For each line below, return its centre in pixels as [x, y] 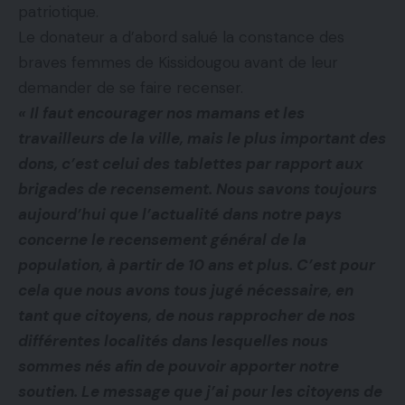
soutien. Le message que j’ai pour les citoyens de [200, 392]
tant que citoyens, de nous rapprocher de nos [187, 316]
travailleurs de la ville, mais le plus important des [202, 139]
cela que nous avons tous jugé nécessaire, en [186, 291]
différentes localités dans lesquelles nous [173, 341]
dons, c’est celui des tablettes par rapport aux [191, 164]
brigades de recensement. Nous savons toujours [198, 189]
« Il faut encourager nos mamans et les [161, 113]
